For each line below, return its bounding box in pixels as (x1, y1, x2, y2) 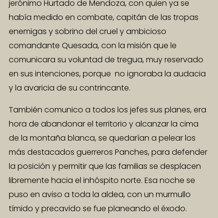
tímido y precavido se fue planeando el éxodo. (9, 202, 187, 214)
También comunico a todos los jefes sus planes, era (9, 104, 206, 115)
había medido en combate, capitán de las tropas (9, 11, 199, 23)
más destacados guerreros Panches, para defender (9, 146, 207, 158)
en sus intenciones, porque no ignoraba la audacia (9, 68, 206, 79)
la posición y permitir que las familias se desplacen (9, 160, 201, 172)
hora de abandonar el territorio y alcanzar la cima (9, 118, 199, 129)
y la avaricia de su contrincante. (9, 82, 130, 93)
